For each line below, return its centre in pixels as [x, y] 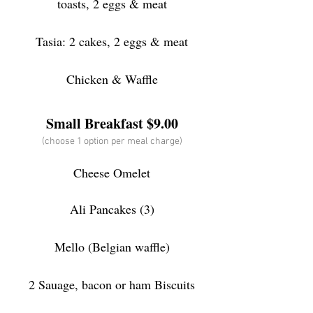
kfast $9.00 [145, 123]
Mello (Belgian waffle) [112, 247]
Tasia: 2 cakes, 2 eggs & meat [112, 41]
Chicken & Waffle [112, 79]
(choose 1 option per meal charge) [112, 141]
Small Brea [79, 123]
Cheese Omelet [112, 173]
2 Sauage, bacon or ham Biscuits [112, 284]
